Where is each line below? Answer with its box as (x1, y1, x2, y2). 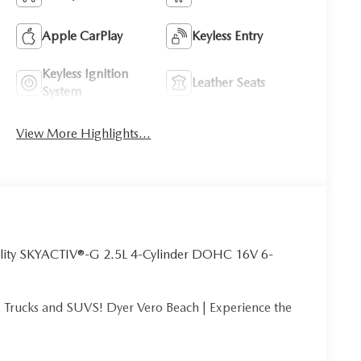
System (42, 84, 82, 100)
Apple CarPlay (42, 28, 123, 44)
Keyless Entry (192, 28, 263, 44)
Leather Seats (192, 75, 266, 91)
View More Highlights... (16, 126, 151, 142)
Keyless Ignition (42, 66, 129, 82)
